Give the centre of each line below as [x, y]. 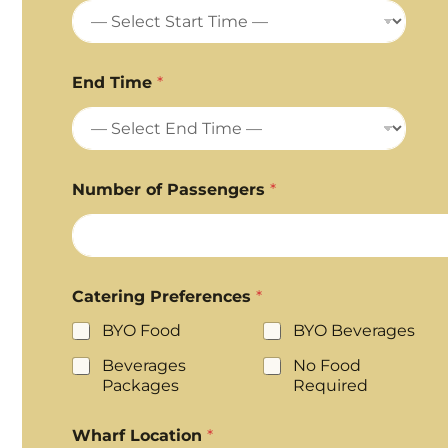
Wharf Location [139, 435]
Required [330, 385]
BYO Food [141, 330]
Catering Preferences [163, 296]
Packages [140, 385]
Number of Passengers [170, 189]
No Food [326, 365]
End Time [114, 82]
